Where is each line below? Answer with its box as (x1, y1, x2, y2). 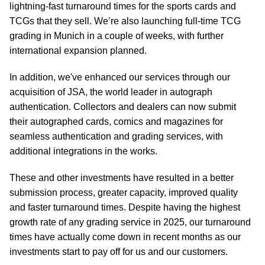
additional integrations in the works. (9, 146, 157, 156)
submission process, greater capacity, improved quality (9, 188, 238, 198)
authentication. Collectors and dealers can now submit (9, 102, 236, 112)
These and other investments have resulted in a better (9, 173, 234, 183)
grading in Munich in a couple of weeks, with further (9, 31, 224, 41)
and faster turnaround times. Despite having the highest (9, 202, 240, 212)
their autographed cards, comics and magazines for (9, 117, 223, 127)
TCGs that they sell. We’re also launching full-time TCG (9, 16, 241, 26)
